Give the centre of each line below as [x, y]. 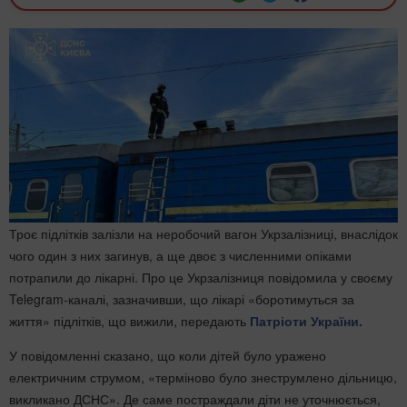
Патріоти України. [306, 321]
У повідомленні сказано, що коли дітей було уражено [168, 355]
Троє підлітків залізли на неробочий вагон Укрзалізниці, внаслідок [203, 233]
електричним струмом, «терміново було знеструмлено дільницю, [203, 377]
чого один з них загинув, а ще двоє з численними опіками [180, 255]
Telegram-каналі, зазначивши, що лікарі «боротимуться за [182, 299]
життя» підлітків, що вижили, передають [129, 321]
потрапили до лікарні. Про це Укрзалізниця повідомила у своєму [201, 277]
